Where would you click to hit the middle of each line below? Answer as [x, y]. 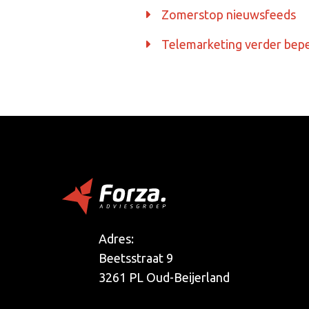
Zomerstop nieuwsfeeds [228, 14]
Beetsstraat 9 [136, 258]
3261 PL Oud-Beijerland [164, 278]
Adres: [116, 239]
